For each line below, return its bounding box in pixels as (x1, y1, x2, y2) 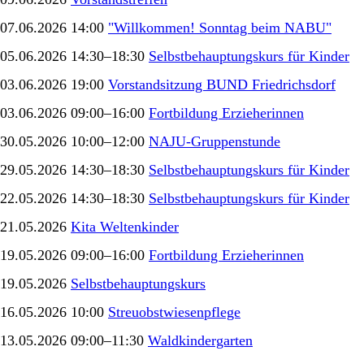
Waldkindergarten (148, 331, 253, 349)
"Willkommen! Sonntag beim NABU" (108, 19, 331, 36)
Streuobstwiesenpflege (108, 303, 240, 320)
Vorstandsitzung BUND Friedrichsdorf (108, 76, 336, 93)
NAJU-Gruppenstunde (149, 132, 280, 149)
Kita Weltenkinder (71, 218, 179, 235)
